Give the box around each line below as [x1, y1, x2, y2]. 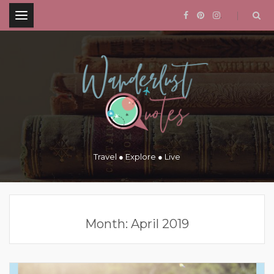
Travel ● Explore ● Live [94, 151, 180, 161]
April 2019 [131, 216, 189, 231]
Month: [85, 216, 131, 231]
